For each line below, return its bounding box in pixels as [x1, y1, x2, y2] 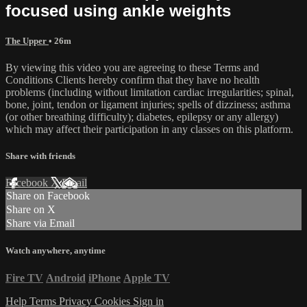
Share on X [6, 204, 56, 216]
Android [46, 271, 86, 284]
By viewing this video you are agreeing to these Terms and [5, 61, 259, 73]
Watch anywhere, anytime [5, 245, 106, 256]
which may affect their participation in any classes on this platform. [5, 123, 293, 135]
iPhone [88, 271, 121, 284]
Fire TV [5, 271, 43, 284]
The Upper [5, 35, 49, 46]
